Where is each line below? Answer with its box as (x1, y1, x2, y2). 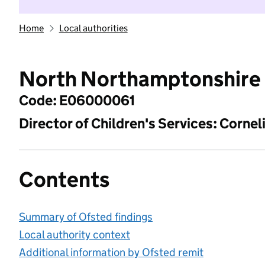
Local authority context (19, 227, 130, 241)
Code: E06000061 (19, 91, 135, 109)
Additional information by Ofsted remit (19, 245, 203, 259)
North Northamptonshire (19, 65, 261, 92)
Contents (19, 166, 109, 193)
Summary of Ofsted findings (19, 209, 153, 224)
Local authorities (59, 22, 128, 34)
